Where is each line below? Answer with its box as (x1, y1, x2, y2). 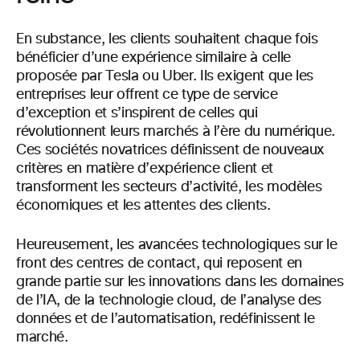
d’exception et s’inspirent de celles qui (16, 105, 258, 121)
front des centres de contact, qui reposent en (16, 256, 302, 271)
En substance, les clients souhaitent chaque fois (16, 31, 318, 47)
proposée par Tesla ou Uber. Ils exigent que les (16, 68, 314, 84)
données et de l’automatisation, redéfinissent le (16, 311, 315, 326)
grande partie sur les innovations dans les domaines (16, 274, 344, 289)
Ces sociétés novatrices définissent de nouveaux (16, 142, 325, 157)
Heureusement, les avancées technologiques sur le (16, 237, 337, 252)
